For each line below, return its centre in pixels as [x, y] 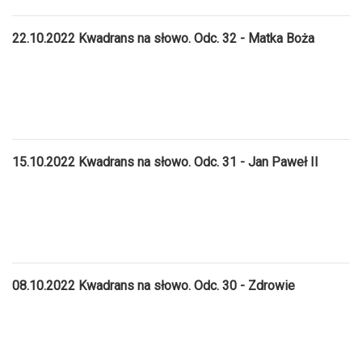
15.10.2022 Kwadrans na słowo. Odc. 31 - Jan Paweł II [165, 162]
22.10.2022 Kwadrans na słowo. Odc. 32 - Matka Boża [163, 38]
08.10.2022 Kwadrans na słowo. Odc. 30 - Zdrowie [154, 285]
